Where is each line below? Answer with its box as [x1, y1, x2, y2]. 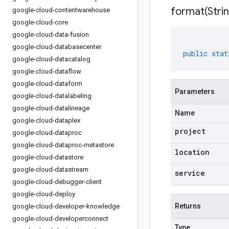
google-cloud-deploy [12, 190, 75, 198]
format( [171, 5, 208, 18]
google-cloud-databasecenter [12, 43, 101, 51]
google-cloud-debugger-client [12, 178, 102, 186]
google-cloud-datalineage [12, 104, 89, 112]
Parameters [175, 87, 215, 96]
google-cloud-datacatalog [12, 55, 90, 63]
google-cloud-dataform [12, 80, 82, 87]
